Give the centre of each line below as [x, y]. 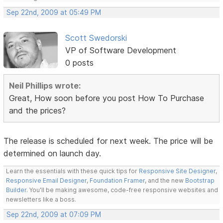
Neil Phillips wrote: [45, 86]
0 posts [79, 63]
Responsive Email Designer [47, 181]
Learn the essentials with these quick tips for [73, 171]
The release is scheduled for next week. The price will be [109, 141]
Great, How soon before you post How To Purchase [107, 98]
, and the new [165, 181]
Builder [16, 190]
